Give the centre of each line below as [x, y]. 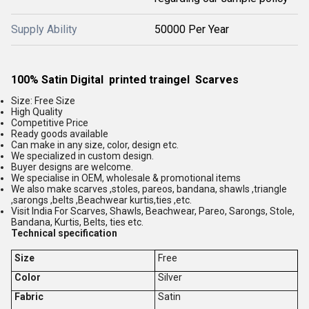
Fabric [29, 296]
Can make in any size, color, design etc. [95, 144]
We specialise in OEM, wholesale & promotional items [126, 178]
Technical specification [65, 233]
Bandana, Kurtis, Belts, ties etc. [77, 222]
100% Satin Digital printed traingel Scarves [126, 79]
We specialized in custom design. [82, 156]
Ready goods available [60, 133]
